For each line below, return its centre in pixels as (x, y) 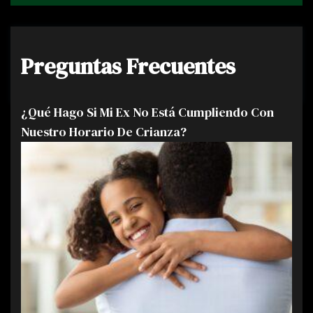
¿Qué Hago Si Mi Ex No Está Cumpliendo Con (147, 112)
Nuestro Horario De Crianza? (104, 132)
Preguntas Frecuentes (128, 67)
